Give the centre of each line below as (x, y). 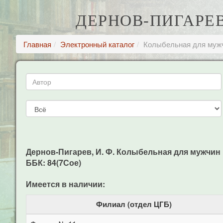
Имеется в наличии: (65, 184)
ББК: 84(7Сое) (54, 163)
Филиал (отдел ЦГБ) (134, 204)
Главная (37, 44)
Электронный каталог (97, 44)
